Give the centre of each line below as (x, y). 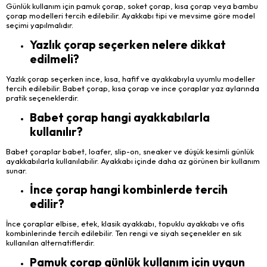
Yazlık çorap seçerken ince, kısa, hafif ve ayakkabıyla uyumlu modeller (131, 79)
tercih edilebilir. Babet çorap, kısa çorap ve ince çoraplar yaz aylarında (133, 88)
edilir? (47, 204)
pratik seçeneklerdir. (42, 98)
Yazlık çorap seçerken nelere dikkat (128, 45)
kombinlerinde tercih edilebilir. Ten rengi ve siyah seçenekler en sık (124, 233)
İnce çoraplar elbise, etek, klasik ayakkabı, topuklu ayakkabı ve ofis (125, 224)
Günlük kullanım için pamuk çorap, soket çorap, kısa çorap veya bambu (132, 6)
